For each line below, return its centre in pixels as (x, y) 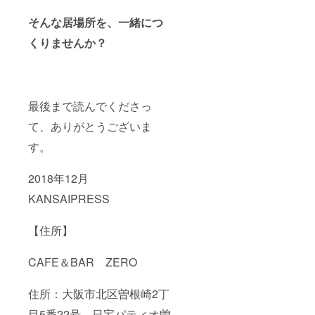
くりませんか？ (67, 43)
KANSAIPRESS (70, 199)
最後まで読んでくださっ (90, 106)
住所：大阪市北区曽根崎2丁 (99, 294)
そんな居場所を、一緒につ (96, 22)
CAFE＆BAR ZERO (83, 262)
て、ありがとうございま (90, 126)
